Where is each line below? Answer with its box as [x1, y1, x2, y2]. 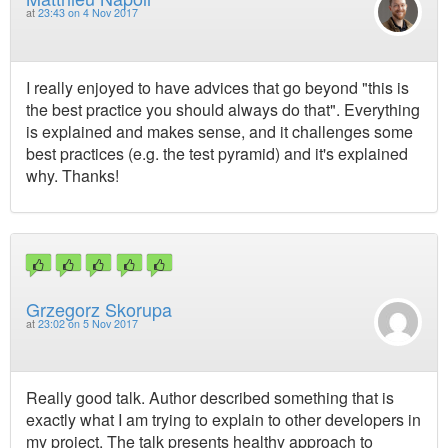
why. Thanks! [26, 163, 119, 187]
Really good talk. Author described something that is [26, 386, 394, 410]
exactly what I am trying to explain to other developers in [26, 408, 421, 432]
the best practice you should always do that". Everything [26, 97, 420, 121]
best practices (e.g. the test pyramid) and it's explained [26, 141, 408, 165]
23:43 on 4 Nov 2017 [38, 5, 138, 21]
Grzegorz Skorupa [26, 295, 172, 322]
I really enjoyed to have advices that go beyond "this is [26, 75, 409, 99]
